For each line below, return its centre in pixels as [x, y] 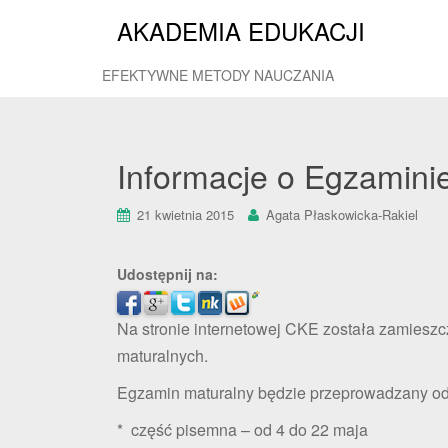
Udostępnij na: [167, 274]
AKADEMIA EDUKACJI [241, 30]
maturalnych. [162, 355]
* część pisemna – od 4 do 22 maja [242, 429]
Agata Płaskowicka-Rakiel [342, 214]
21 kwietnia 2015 [185, 214]
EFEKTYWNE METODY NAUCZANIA [218, 75]
